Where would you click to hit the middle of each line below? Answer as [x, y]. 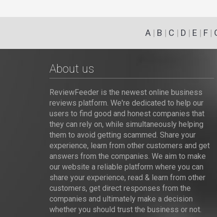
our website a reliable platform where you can [126, 167]
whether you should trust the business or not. [125, 209]
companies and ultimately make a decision [121, 199]
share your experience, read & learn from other [127, 178]
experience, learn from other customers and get [130, 146]
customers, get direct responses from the [120, 188]
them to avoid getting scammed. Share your [123, 135]
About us [72, 69]
